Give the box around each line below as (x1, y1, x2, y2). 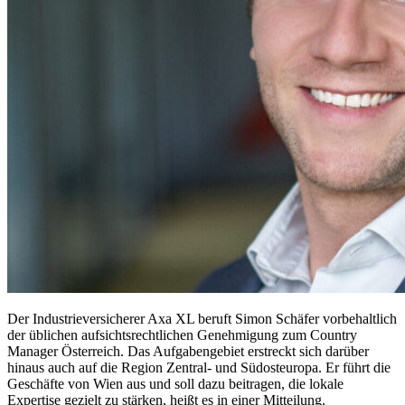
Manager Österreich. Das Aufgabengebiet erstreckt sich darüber (7, 344, 369, 360)
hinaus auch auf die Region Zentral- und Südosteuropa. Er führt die (7, 360, 391, 376)
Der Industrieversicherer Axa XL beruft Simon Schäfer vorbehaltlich (7, 311, 397, 327)
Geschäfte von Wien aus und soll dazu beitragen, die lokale (7, 376, 344, 392)
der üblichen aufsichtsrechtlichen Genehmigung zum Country (7, 327, 357, 344)
